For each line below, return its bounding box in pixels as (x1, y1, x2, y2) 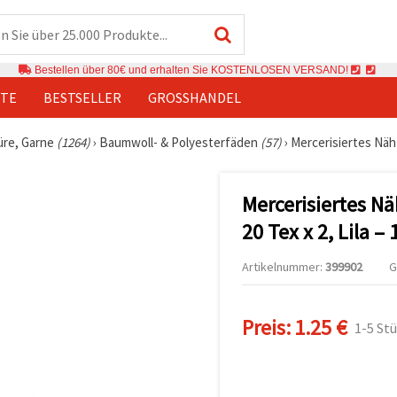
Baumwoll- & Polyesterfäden (99, 133, 261, 151)
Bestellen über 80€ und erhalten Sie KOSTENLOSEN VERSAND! (32, 63, 351, 76)
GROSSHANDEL (148, 88, 234, 106)
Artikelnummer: (242, 258, 325, 275)
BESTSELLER (43, 88, 121, 106)
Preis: (242, 313, 291, 341)
